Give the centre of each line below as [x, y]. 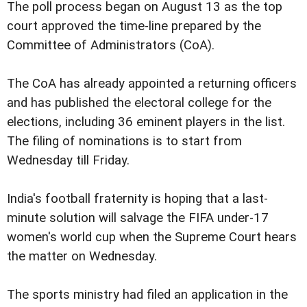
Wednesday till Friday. [68, 160]
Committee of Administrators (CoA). [111, 45]
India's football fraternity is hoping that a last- [137, 198]
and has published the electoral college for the [139, 102]
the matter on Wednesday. [82, 256]
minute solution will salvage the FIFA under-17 [138, 218]
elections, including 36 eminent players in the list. [146, 122]
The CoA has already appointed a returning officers [152, 83]
